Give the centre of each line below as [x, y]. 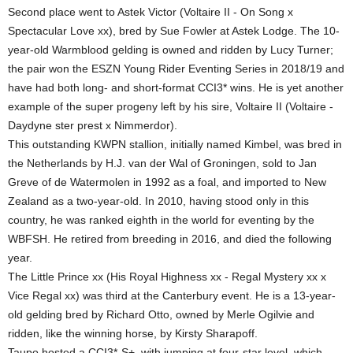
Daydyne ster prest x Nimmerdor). [93, 126]
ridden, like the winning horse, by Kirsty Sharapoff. [133, 334]
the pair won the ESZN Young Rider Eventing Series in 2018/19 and [176, 69]
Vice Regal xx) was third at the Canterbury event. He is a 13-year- [172, 296]
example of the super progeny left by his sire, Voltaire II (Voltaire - [171, 107]
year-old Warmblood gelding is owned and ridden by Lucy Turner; [171, 50]
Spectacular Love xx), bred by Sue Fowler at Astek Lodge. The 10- [174, 31]
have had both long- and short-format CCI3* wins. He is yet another [176, 88]
